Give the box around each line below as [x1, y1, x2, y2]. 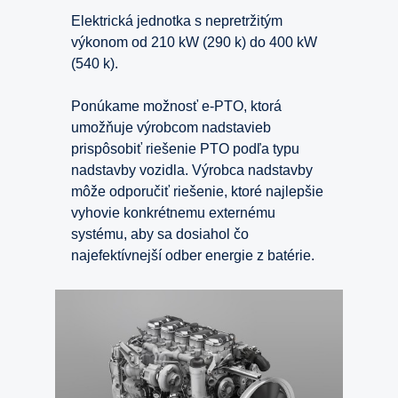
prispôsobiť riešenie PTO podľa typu [71, 140, 299, 156]
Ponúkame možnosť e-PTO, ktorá [71, 98, 282, 114]
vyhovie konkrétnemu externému [71, 204, 275, 220]
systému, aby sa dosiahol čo [71, 226, 249, 242]
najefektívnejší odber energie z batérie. [71, 247, 314, 263]
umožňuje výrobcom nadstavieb [71, 119, 271, 135]
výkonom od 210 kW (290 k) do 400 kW [71, 34, 317, 50]
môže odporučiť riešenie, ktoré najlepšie [71, 183, 323, 199]
